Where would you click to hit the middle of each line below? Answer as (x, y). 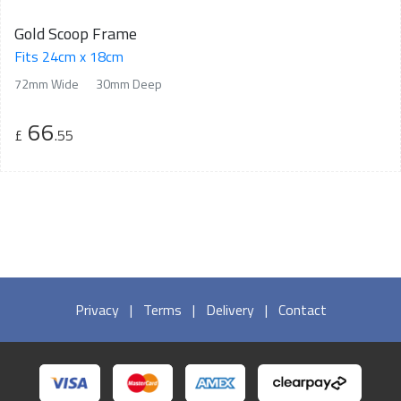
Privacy (97, 309)
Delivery (230, 309)
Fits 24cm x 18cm (69, 56)
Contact (302, 309)
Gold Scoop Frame (76, 33)
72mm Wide (47, 83)
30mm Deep (129, 83)
